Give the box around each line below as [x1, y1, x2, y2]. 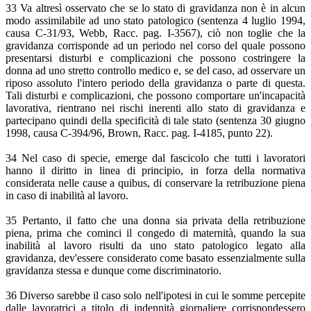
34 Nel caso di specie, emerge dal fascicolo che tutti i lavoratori [6, 152, 305, 165]
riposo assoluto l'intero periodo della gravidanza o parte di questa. [6, 77, 305, 90]
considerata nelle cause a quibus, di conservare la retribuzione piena [6, 177, 305, 190]
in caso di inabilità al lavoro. [6, 190, 128, 202]
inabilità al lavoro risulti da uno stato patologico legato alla [6, 239, 305, 252]
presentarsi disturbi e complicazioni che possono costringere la [6, 52, 305, 65]
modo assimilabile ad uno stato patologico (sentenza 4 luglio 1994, [6, 15, 305, 27]
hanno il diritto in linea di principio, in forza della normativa [6, 165, 305, 177]
